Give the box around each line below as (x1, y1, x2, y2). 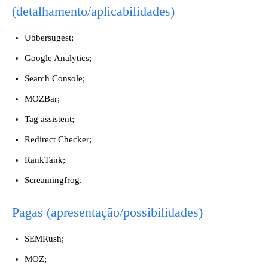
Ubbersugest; (25, 33, 74, 42)
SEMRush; (25, 234, 64, 243)
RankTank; (25, 155, 65, 165)
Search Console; (25, 74, 85, 83)
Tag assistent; (25, 114, 74, 124)
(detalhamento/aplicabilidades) (12, 4, 175, 19)
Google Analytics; (25, 53, 92, 63)
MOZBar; (25, 94, 60, 103)
